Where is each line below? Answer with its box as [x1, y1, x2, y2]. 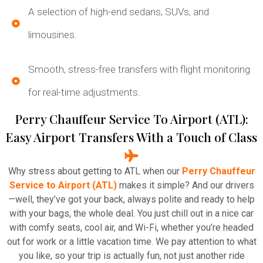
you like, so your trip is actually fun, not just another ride [18, 250, 245, 262]
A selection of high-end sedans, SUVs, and [28, 6, 209, 18]
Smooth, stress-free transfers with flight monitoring [28, 63, 250, 76]
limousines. [28, 29, 77, 41]
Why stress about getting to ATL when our [8, 166, 182, 177]
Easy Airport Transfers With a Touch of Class [6, 129, 257, 146]
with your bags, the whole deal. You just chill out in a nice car [9, 208, 254, 220]
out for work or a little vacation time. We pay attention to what [6, 236, 257, 248]
